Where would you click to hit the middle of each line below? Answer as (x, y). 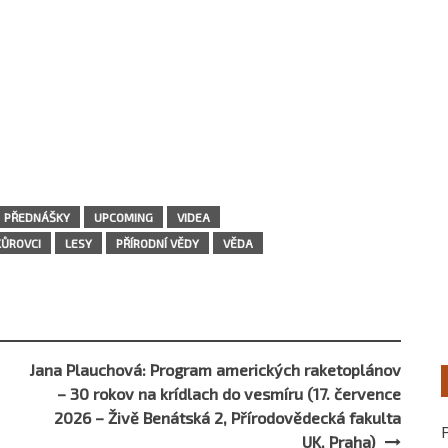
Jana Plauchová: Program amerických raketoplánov (214, 369)
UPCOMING (123, 216)
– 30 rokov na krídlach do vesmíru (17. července (228, 393)
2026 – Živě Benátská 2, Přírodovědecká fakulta (227, 417)
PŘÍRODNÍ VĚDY (157, 242)
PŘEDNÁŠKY (37, 216)
